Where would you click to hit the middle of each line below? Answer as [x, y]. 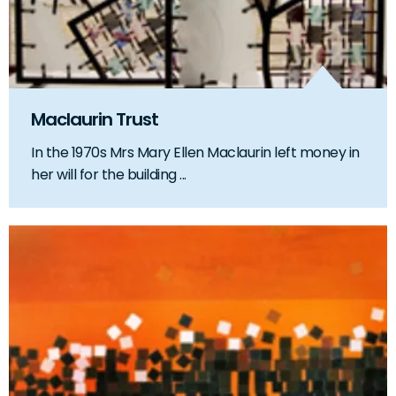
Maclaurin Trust [95, 119]
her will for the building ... [109, 174]
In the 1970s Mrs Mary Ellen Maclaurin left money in [195, 152]
